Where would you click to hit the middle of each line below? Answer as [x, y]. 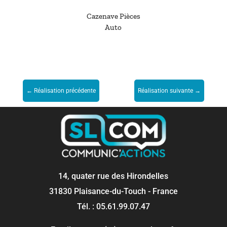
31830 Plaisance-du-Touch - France [113, 191]
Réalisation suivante [166, 90]
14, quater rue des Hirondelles [113, 176]
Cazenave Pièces [113, 16]
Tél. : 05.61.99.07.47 [113, 206]
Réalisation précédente [65, 90]
